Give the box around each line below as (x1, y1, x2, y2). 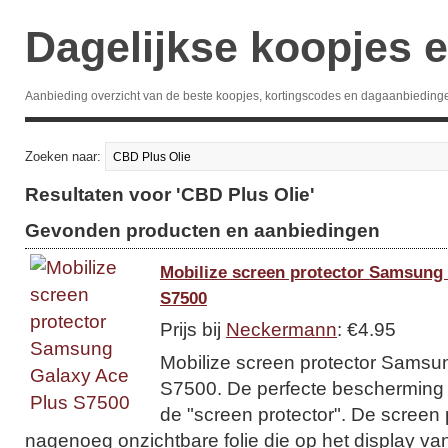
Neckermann (226, 318, 337, 340)
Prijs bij (160, 318, 226, 340)
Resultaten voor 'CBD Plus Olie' (25, 183, 315, 205)
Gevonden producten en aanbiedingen (25, 219, 380, 241)
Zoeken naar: (25, 149, 105, 164)
